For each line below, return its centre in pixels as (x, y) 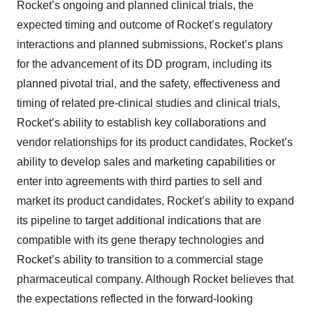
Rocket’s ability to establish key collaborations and (141, 123)
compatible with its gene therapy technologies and (140, 240)
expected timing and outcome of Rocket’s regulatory (145, 25)
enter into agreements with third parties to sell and (139, 181)
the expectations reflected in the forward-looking (135, 299)
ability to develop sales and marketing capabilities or (146, 162)
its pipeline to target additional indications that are (139, 220)
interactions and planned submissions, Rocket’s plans (150, 44)
